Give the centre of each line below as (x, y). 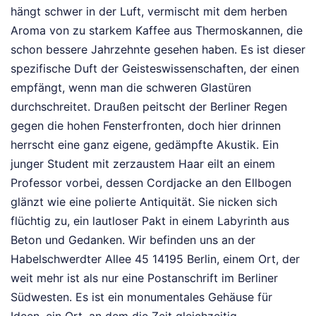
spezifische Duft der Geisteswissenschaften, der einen (155, 68)
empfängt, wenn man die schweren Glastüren (131, 87)
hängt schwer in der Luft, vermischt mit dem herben (149, 11)
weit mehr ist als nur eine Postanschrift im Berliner (144, 278)
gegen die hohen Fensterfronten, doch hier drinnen (146, 125)
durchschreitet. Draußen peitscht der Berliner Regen (149, 106)
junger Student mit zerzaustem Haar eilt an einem (143, 163)
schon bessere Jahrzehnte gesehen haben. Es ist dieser (158, 49)
